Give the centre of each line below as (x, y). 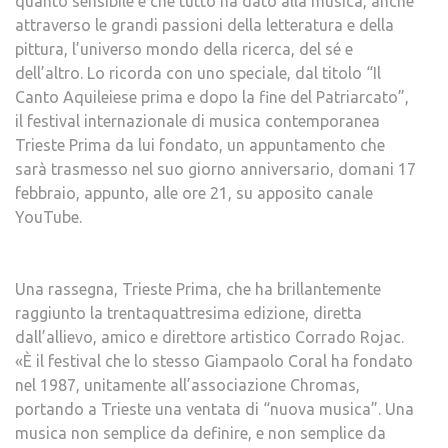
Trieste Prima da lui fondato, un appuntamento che (200, 145)
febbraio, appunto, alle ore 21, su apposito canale (194, 193)
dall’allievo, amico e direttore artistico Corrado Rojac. (209, 337)
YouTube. (48, 217)
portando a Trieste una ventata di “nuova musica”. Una (214, 409)
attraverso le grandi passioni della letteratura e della (204, 25)
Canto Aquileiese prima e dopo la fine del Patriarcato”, (212, 97)
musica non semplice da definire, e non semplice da (200, 433)
